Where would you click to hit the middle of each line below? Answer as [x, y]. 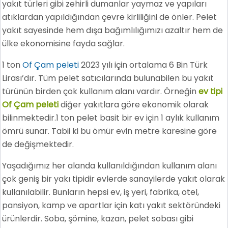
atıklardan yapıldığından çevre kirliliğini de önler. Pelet [110, 17]
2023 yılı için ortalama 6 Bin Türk [144, 65]
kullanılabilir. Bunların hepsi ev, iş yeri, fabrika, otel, [101, 192]
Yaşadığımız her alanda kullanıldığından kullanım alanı [110, 165]
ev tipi [211, 91]
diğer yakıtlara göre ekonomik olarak [134, 104]
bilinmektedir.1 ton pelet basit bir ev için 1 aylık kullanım [111, 118]
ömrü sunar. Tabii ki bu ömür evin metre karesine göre [110, 131]
